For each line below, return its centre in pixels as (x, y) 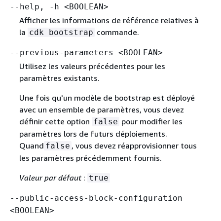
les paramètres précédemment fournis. (90, 158)
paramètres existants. (59, 78)
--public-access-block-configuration (96, 198)
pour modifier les (151, 121)
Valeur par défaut (50, 177)
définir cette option (55, 121)
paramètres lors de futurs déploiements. (93, 133)
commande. (117, 32)
